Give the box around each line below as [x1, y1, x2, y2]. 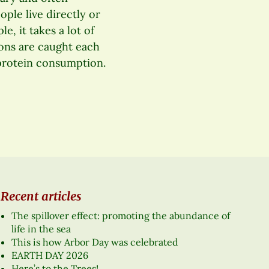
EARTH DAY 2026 [11, 249, 88, 262]
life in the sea [11, 223, 71, 235]
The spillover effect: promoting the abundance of [11, 210, 230, 222]
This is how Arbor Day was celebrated [11, 236, 178, 249]
